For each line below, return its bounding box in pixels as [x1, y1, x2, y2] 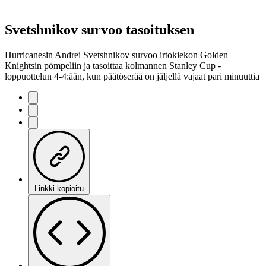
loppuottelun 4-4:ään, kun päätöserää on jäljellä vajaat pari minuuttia [5, 71, 259, 81]
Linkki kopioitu [34, 183, 84, 193]
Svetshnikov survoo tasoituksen [5, 21, 194, 37]
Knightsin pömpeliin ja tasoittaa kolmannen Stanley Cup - [5, 60, 221, 71]
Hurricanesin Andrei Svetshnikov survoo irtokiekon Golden [5, 49, 228, 60]
